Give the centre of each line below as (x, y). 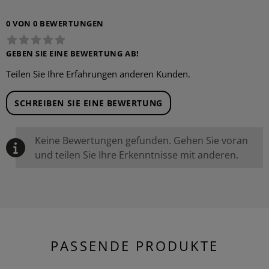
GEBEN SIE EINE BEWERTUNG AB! (73, 53)
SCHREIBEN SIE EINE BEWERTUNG (89, 103)
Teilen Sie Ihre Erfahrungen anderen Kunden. (98, 74)
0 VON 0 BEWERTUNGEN (55, 23)
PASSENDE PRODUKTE (134, 246)
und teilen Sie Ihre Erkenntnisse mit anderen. (137, 155)
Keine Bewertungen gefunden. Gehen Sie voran (141, 141)
